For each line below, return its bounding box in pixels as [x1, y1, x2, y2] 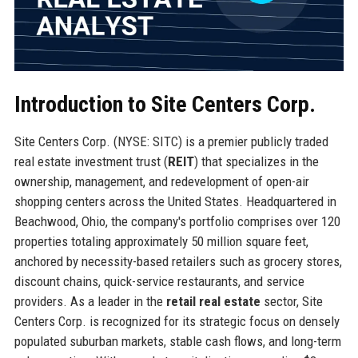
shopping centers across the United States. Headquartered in [14, 193, 336, 209]
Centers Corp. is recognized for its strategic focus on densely [14, 312, 340, 329]
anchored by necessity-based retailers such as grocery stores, [14, 253, 342, 269]
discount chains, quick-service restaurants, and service [14, 272, 304, 289]
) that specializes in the [193, 153, 319, 169]
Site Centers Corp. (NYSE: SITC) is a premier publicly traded [14, 133, 328, 149]
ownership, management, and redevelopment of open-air [14, 173, 309, 189]
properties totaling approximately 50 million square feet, [14, 233, 308, 249]
